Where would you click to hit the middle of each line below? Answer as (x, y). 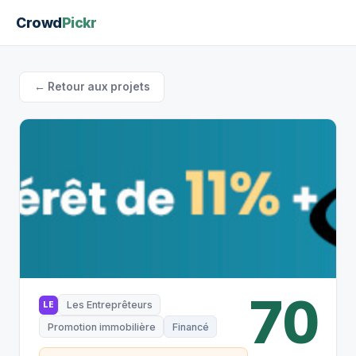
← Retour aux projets (92, 87)
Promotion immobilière (101, 327)
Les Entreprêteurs (109, 305)
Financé (190, 327)
